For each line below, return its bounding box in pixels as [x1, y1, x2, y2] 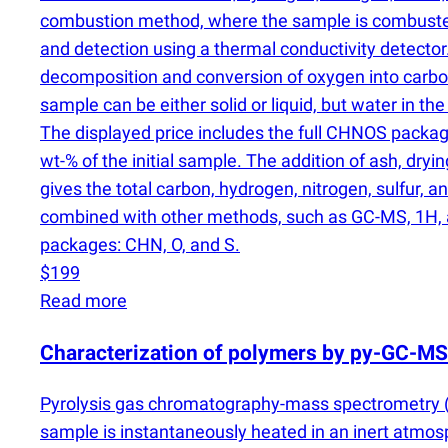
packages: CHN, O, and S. [40, 234, 240, 256]
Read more [40, 290, 127, 312]
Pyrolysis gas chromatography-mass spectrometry [40, 393, 444, 415]
